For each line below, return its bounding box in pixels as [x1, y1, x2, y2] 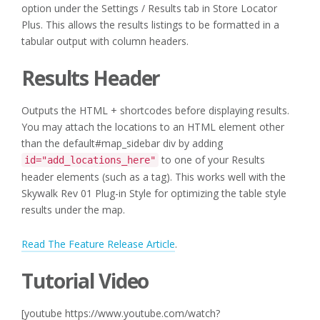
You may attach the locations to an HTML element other [21, 119, 284, 134]
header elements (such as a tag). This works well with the [21, 169, 286, 184]
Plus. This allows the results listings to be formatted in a [21, 18, 279, 32]
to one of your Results [159, 152, 265, 166]
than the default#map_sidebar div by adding [21, 136, 223, 150]
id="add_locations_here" [24, 154, 156, 166]
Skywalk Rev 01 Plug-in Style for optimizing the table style [21, 186, 286, 200]
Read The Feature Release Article [21, 236, 175, 251]
